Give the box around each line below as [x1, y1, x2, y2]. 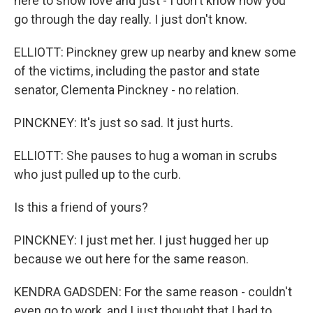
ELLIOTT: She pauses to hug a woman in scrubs [14, 148, 277, 163]
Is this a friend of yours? [14, 200, 148, 214]
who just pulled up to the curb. [14, 167, 181, 182]
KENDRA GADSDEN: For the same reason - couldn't [14, 284, 292, 299]
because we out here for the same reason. [14, 252, 249, 266]
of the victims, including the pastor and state [14, 64, 260, 78]
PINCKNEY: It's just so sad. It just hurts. [14, 115, 233, 130]
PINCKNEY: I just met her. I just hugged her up [14, 233, 269, 247]
